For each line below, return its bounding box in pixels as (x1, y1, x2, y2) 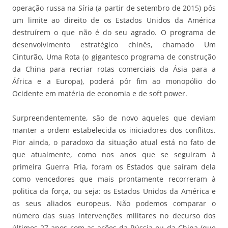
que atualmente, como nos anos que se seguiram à (12, 150, 216, 160)
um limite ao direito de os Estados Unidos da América (12, 15, 216, 25)
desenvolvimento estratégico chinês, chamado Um (12, 40, 216, 50)
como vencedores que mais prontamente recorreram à (12, 174, 216, 184)
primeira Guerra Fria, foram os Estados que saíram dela (12, 162, 216, 172)
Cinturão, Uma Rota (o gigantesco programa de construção (12, 52, 216, 62)
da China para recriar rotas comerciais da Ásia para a (12, 64, 216, 74)
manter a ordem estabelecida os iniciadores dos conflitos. (12, 125, 216, 135)
